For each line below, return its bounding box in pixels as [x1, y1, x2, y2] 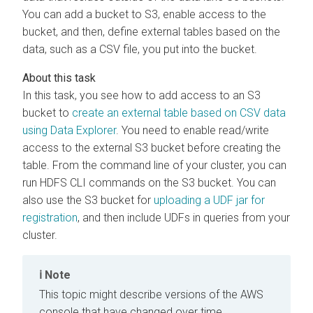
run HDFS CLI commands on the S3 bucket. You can [22, 175, 276, 189]
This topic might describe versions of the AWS [39, 287, 263, 301]
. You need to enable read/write [116, 123, 269, 137]
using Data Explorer [22, 123, 116, 137]
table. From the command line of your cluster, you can [22, 158, 286, 172]
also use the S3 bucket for [22, 193, 154, 207]
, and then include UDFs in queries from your [78, 210, 290, 224]
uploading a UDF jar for [154, 193, 265, 207]
